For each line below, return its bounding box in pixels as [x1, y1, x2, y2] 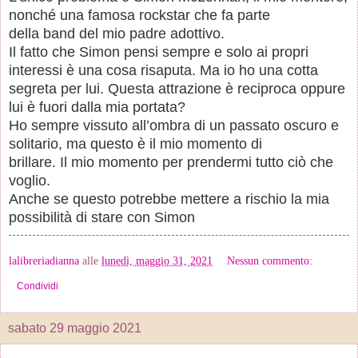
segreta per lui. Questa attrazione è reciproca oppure [9, 80, 345, 97]
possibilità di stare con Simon [9, 209, 195, 225]
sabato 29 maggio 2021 [8, 320, 141, 335]
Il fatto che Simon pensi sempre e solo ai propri [9, 43, 308, 60]
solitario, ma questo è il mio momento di [9, 135, 262, 152]
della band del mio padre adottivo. [9, 25, 225, 42]
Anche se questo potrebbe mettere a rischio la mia [9, 190, 329, 207]
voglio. [9, 172, 50, 189]
